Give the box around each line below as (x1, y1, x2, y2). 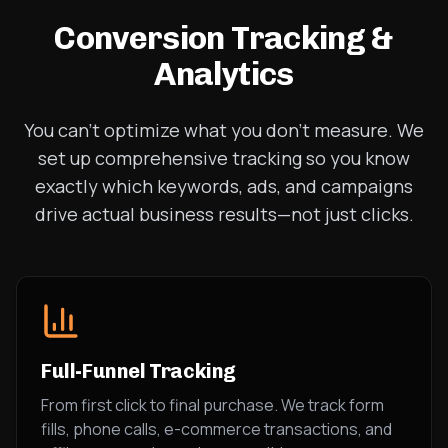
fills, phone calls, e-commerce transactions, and (41, 418, 392, 440)
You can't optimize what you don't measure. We (24, 118, 424, 142)
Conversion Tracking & (54, 19, 394, 57)
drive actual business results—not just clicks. (34, 202, 414, 226)
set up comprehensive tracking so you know (38, 146, 410, 170)
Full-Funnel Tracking (41, 359, 236, 383)
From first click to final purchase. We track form (41, 394, 384, 416)
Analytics (154, 55, 294, 93)
